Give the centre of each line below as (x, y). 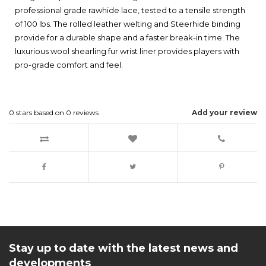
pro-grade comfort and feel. (69, 65)
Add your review (224, 113)
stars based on (40, 113)
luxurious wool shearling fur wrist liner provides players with (127, 51)
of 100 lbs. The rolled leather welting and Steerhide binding (128, 24)
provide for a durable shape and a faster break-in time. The (127, 38)
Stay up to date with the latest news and (123, 248)
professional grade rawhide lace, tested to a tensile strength (130, 10)
